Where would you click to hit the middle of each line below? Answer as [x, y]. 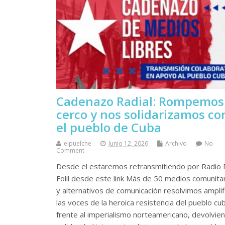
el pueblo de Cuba [109, 127]
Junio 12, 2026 [128, 143]
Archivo [176, 143]
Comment [70, 150]
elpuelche [78, 143]
